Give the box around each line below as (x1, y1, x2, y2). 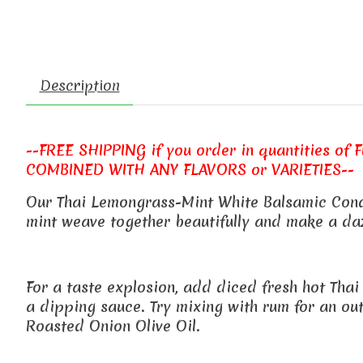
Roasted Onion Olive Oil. (26, 316, 200, 337)
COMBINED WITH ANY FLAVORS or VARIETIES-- (26, 159, 354, 180)
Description (39, 75, 120, 96)
